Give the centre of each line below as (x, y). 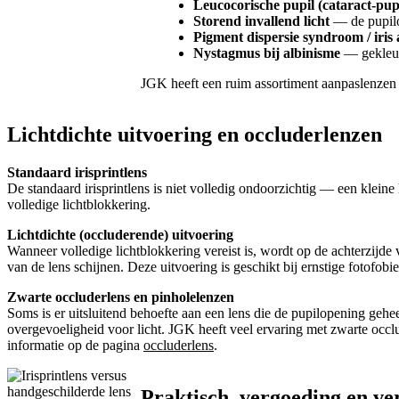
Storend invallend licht (262, 20)
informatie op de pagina (75, 346)
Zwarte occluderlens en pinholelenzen (121, 297)
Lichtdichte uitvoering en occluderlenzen (195, 135)
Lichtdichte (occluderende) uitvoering (120, 235)
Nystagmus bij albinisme (267, 53)
